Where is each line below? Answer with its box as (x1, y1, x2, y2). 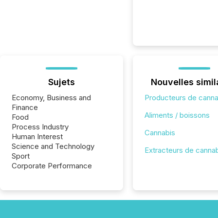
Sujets (48, 77, 75, 87)
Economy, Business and (12, 93, 91, 102)
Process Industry (12, 122, 69, 131)
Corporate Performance (12, 161, 92, 170)
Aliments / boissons (144, 110, 210, 120)
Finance (12, 103, 38, 112)
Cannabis (144, 128, 175, 137)
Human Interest (12, 132, 63, 141)
